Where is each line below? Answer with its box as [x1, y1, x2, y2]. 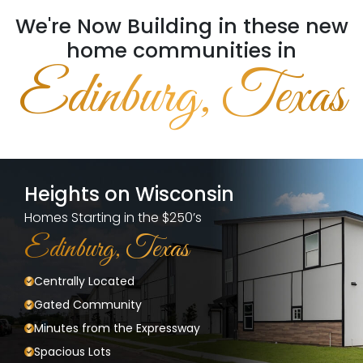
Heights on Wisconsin [24, 180, 234, 207]
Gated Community [34, 296, 142, 313]
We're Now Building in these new [15, 11, 348, 41]
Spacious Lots [34, 343, 111, 360]
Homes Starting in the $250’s [24, 207, 202, 227]
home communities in [66, 36, 297, 65]
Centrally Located [34, 272, 135, 289]
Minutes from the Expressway [34, 319, 200, 336]
